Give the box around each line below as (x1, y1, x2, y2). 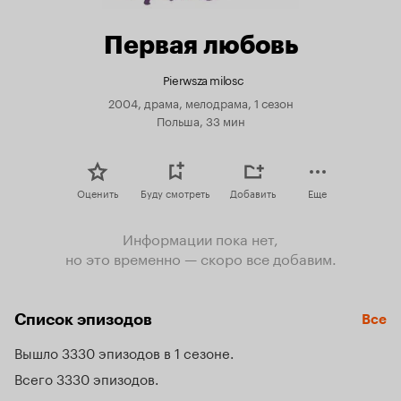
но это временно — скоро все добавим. (64, 246, 337, 269)
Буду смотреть (141, 184, 209, 200)
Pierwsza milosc (162, 70, 244, 88)
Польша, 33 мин (156, 111, 245, 129)
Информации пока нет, (123, 226, 278, 249)
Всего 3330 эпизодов (14, 367, 155, 388)
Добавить (230, 184, 276, 200)
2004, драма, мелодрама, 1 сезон (107, 93, 294, 111)
